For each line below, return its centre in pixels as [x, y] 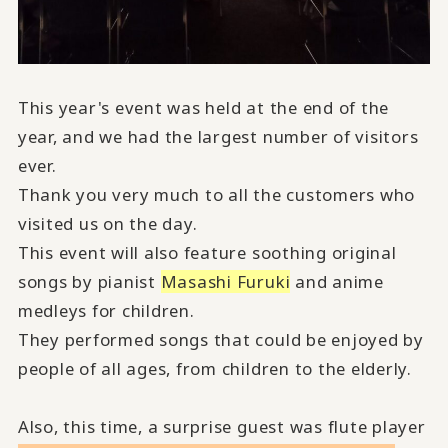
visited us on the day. [107, 223]
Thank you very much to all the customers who [216, 194]
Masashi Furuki [225, 281]
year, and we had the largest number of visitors [218, 136]
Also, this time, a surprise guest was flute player [221, 426]
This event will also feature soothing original [207, 252]
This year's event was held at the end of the [203, 107]
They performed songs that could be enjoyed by [220, 339]
